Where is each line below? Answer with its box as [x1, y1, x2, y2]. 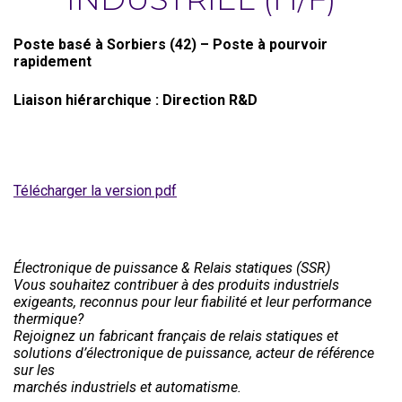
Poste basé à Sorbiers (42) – [13, 36, 213, 53]
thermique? [13, 310, 83, 328]
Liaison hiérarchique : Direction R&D [13, 92, 258, 109]
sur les [13, 362, 55, 379]
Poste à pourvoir [213, 36, 328, 53]
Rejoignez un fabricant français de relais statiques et [13, 328, 338, 345]
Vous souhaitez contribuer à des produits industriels [13, 276, 339, 293]
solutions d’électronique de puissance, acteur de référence [13, 345, 374, 362]
